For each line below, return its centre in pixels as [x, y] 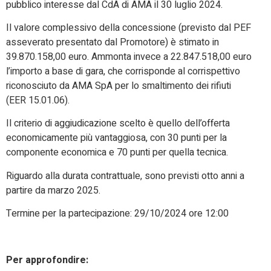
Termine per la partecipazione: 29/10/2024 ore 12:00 [117, 214]
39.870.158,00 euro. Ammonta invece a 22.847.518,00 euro [129, 57]
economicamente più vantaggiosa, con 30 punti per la [116, 138]
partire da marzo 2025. [53, 190]
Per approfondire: [47, 260]
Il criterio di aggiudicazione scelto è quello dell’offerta [118, 124]
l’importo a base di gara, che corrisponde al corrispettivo [123, 72]
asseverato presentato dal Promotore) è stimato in [113, 43]
